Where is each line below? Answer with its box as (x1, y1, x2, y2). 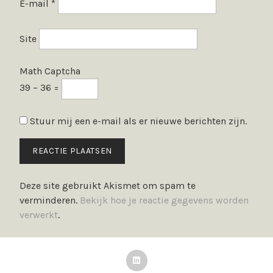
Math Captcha (19, 65, 80, 77)
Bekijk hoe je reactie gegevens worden (80, 194, 249, 206)
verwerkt (19, 208, 58, 221)
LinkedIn (136, 253, 174, 266)
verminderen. (19, 194, 80, 206)
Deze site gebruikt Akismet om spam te (19, 179, 196, 191)
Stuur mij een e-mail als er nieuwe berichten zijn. (30, 115, 247, 127)
